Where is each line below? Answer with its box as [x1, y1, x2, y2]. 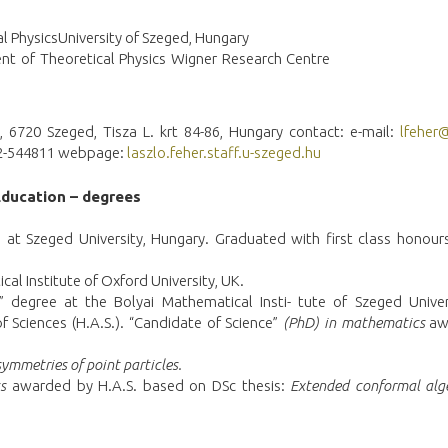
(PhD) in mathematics [283, 314, 425, 332]
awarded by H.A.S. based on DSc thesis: [6, 377, 291, 395]
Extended [290, 377, 350, 395]
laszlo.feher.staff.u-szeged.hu [126, 144, 321, 162]
